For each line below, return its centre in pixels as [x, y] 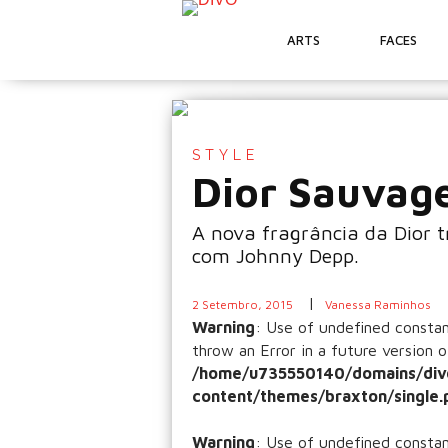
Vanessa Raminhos [378, 304]
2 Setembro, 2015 [242, 304]
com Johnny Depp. [275, 255]
